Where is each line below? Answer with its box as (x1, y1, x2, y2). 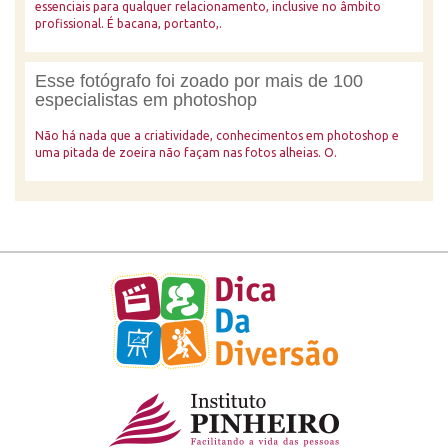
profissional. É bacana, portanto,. (35, 17, 222, 30)
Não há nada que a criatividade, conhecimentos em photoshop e (35, 129, 399, 142)
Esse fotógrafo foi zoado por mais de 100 (35, 71, 363, 91)
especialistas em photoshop (35, 90, 257, 110)
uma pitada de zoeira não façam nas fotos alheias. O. (35, 146, 337, 159)
